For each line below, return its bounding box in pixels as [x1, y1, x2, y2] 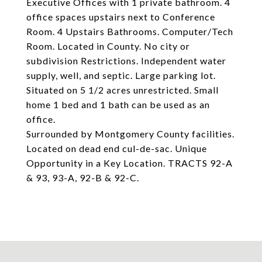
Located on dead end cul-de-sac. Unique [26, 143, 207, 154]
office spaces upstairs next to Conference [26, 11, 215, 22]
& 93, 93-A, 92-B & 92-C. [26, 172, 139, 183]
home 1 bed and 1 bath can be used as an [26, 99, 210, 110]
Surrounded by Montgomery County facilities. [26, 128, 235, 139]
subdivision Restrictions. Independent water [26, 55, 226, 66]
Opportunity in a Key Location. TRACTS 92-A [26, 157, 233, 168]
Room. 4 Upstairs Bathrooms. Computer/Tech [26, 26, 233, 37]
